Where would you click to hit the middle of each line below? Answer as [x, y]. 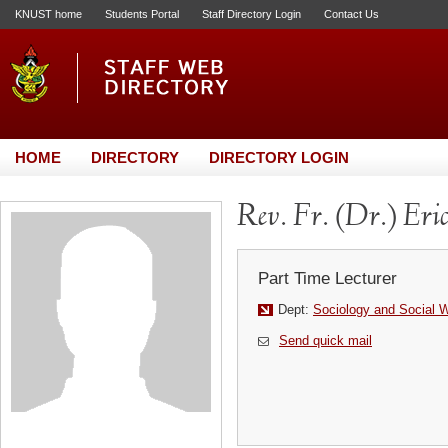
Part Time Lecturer [327, 278]
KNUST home [48, 14]
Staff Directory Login [251, 14]
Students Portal [142, 14]
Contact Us [351, 14]
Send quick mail [325, 340]
